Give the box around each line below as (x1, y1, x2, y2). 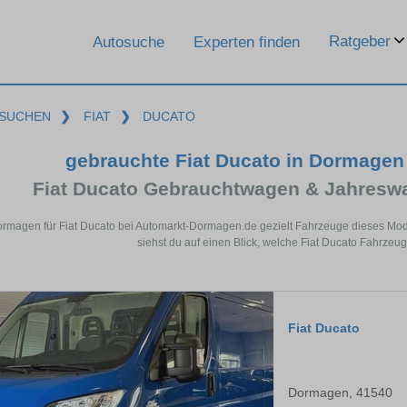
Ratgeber (329, 33, 391, 50)
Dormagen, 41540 (288, 385, 392, 401)
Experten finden (194, 33, 300, 51)
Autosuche (93, 33, 164, 51)
